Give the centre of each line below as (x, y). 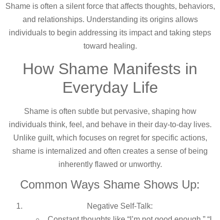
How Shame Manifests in (110, 69)
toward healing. (110, 46)
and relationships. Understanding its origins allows (110, 19)
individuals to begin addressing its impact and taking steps (110, 32)
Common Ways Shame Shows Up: (110, 185)
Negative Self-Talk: (120, 206)
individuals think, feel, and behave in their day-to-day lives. (110, 124)
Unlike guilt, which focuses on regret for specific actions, (110, 137)
